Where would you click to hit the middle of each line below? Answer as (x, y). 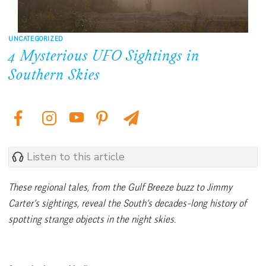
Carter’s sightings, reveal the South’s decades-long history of (127, 203)
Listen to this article (76, 157)
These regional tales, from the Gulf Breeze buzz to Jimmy (120, 187)
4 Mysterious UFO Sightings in (104, 57)
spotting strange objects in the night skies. (92, 219)
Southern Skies (54, 76)
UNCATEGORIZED (36, 38)
